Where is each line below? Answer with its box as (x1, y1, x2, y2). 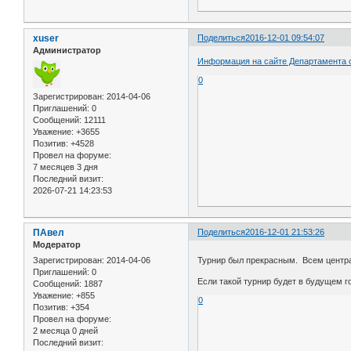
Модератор (33, 240, 81, 250)
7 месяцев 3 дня (33, 161, 98, 172)
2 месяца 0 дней (33, 325, 98, 335)
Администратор (33, 45, 101, 56)
